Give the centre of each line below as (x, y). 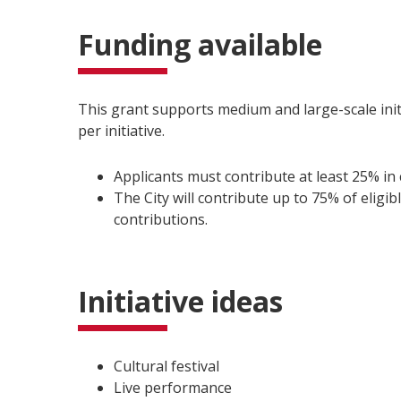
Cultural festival (166, 366)
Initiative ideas (180, 301)
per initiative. (121, 131)
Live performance (173, 388)
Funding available (200, 44)
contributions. (161, 219)
